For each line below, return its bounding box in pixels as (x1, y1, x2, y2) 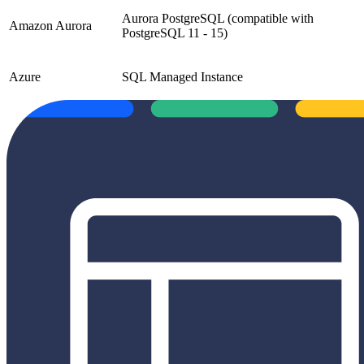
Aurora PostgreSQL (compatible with (122, 11, 314, 26)
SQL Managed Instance (122, 70, 243, 84)
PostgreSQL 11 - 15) (122, 26, 227, 41)
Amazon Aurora (9, 19, 92, 33)
